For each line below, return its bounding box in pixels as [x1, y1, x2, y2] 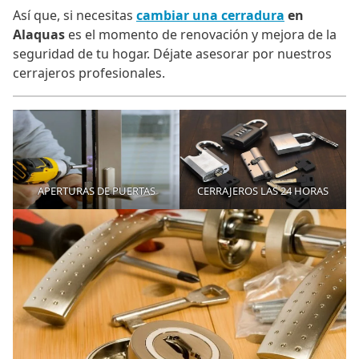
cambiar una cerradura [136, 6, 284, 25]
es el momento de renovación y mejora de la [65, 26, 337, 44]
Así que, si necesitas [13, 6, 136, 25]
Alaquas [13, 26, 65, 44]
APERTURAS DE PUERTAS [37, 184, 155, 199]
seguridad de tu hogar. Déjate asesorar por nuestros [13, 45, 332, 63]
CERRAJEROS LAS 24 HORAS [197, 184, 329, 199]
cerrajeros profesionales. [13, 64, 165, 83]
